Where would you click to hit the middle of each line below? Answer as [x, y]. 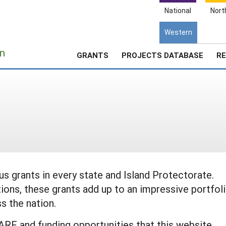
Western [178, 32]
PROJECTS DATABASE [162, 55]
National [178, 10]
